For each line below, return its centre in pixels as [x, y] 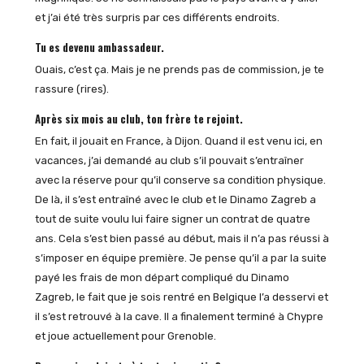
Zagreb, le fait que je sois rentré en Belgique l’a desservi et [181, 297]
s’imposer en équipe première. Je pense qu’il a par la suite [180, 258]
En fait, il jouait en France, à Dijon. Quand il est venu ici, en [178, 141]
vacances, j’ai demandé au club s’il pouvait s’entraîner [169, 160]
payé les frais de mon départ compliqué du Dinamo [162, 277]
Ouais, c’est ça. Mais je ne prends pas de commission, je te [179, 69]
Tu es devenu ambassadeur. [99, 48]
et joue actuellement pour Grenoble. [125, 336]
